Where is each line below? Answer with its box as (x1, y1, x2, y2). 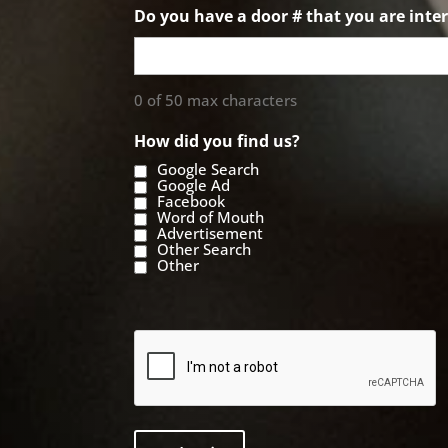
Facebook (157, 191, 226, 212)
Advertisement (157, 223, 264, 244)
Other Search (157, 239, 252, 260)
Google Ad (157, 175, 231, 196)
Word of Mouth (157, 207, 265, 228)
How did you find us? (134, 130, 301, 153)
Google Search (157, 159, 260, 180)
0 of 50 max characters (134, 90, 298, 111)
